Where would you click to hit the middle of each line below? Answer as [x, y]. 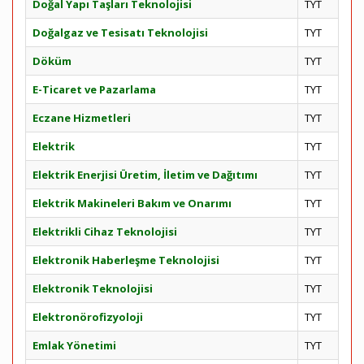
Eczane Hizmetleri [82, 118]
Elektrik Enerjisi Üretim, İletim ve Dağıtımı [145, 175]
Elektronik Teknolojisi [93, 288]
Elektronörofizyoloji [88, 317]
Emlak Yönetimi [74, 345]
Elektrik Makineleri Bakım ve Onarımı [132, 203]
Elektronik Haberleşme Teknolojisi [126, 260]
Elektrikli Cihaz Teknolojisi [105, 232]
